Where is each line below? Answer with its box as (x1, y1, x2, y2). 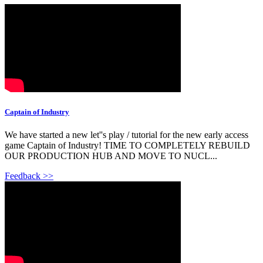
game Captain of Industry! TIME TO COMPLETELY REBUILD (5, 140, 250, 151)
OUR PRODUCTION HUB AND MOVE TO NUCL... (5, 151, 217, 161)
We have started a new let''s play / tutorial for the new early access (5, 130, 248, 140)
